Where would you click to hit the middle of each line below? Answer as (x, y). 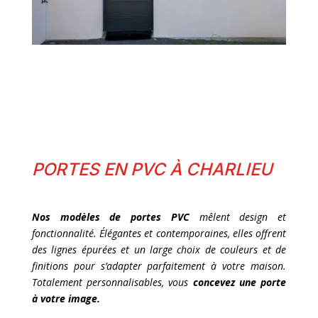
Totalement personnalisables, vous (112, 283)
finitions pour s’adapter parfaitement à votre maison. (159, 266)
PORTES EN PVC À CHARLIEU (152, 170)
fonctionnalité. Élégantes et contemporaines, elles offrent (159, 234)
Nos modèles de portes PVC (110, 217)
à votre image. (66, 299)
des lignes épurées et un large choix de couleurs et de (159, 250)
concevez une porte (240, 283)
